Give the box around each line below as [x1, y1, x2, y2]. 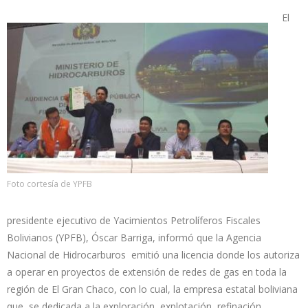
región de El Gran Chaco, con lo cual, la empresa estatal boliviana [7, 282, 298, 296]
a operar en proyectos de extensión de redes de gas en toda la [7, 265, 287, 278]
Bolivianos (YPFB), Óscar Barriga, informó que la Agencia [7, 230, 261, 244]
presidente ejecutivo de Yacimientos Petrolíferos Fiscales [7, 213, 261, 227]
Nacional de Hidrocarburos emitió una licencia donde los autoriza [7, 247, 300, 261]
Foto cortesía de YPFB [7, 177, 92, 190]
